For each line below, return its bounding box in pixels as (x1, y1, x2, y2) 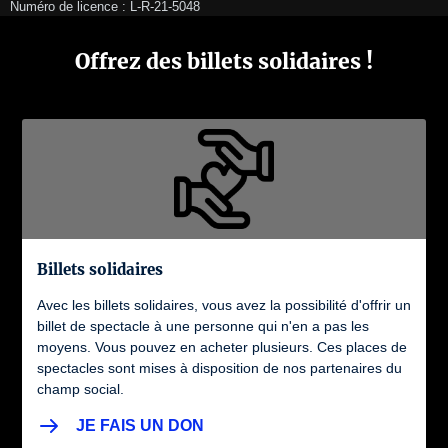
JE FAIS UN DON (76, 417, 204, 435)
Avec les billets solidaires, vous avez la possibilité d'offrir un (37, 297, 411, 314)
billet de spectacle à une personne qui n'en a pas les (37, 318, 369, 335)
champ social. (37, 381, 124, 398)
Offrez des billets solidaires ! (75, 48, 373, 76)
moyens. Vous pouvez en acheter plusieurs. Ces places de (37, 339, 407, 356)
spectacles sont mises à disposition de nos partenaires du (37, 360, 402, 377)
